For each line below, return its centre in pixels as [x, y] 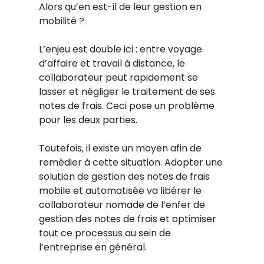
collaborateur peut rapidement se [118, 77]
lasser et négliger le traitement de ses [127, 92]
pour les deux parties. [88, 120]
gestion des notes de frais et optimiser [127, 219]
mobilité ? [61, 21]
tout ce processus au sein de [105, 233]
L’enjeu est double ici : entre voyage [120, 49]
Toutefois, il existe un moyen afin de [120, 148]
